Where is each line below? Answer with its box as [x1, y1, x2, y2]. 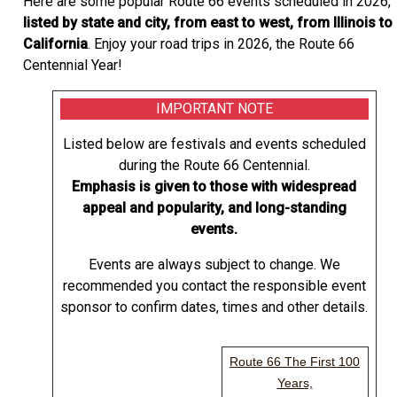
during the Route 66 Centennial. [118, 157, 310, 175]
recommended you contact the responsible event [62, 277, 366, 295]
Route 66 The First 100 [230, 354, 360, 370]
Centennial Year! [23, 57, 122, 74]
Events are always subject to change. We [88, 256, 340, 274]
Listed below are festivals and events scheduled [62, 136, 366, 153]
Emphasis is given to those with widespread [72, 178, 356, 196]
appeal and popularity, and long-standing [82, 199, 346, 217]
